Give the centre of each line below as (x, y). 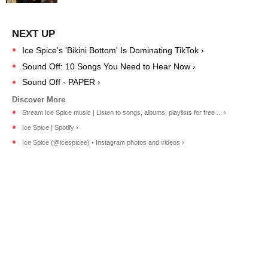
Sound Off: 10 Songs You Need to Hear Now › (109, 66)
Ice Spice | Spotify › (50, 128)
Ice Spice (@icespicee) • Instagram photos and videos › (103, 143)
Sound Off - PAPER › (61, 82)
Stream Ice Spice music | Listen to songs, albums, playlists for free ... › (124, 113)
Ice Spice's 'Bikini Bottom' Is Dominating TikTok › (113, 50)
